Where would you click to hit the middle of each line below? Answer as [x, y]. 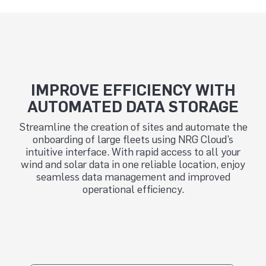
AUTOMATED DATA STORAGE [133, 107]
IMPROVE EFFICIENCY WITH [133, 90]
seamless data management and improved [133, 177]
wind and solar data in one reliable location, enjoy [133, 165]
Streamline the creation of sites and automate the [133, 127]
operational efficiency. [133, 190]
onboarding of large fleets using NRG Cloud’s [133, 140]
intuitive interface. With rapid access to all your [133, 152]
